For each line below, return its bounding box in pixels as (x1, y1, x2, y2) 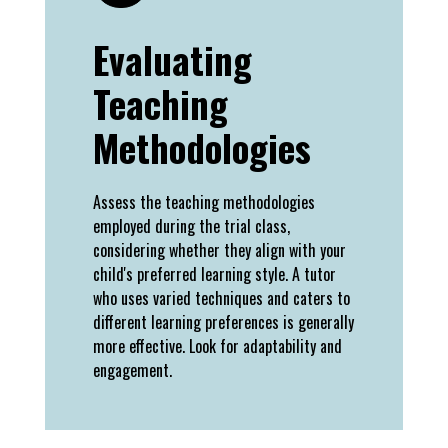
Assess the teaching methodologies (93, 190, 315, 215)
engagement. (93, 358, 172, 383)
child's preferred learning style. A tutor (93, 262, 336, 287)
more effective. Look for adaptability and (93, 334, 342, 359)
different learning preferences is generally (93, 310, 354, 335)
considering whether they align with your (93, 238, 346, 263)
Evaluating (93, 32, 252, 88)
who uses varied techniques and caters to (93, 286, 350, 311)
